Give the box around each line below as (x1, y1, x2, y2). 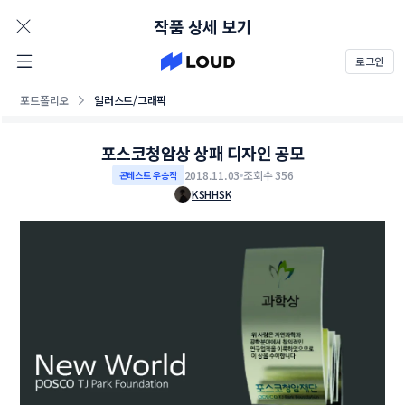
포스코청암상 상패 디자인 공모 (100, 141, 305, 165)
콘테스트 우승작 (118, 168, 177, 182)
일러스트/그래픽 (94, 92, 167, 108)
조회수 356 (243, 166, 294, 183)
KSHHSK (191, 186, 232, 202)
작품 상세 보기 (154, 14, 251, 38)
